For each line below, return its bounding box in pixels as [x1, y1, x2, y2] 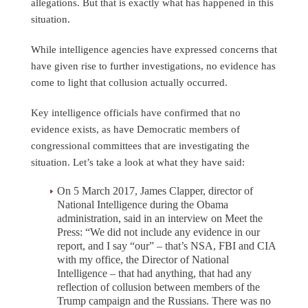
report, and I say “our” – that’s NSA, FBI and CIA [57, 240, 276, 252]
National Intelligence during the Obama [57, 199, 228, 211]
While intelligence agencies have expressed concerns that [31, 43, 277, 56]
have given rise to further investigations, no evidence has [31, 60, 276, 72]
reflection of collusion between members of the [57, 281, 260, 294]
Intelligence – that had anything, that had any [57, 267, 252, 280]
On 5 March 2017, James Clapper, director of [57, 185, 253, 197]
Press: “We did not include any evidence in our [57, 226, 260, 239]
